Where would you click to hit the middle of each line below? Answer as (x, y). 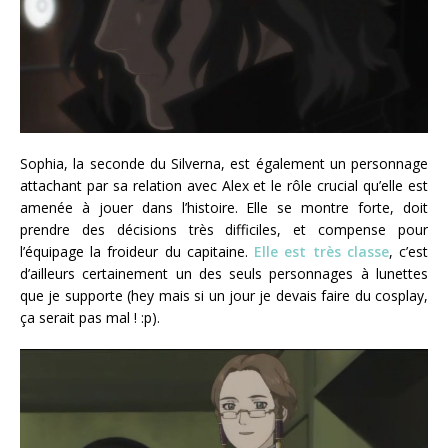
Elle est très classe (321, 251)
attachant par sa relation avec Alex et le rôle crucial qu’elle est (224, 185)
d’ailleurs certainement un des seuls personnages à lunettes (224, 273)
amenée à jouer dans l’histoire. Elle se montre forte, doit (224, 207)
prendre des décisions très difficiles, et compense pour (224, 229)
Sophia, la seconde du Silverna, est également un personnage (224, 163)
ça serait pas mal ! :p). (90, 317)
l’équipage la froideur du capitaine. (137, 251)
